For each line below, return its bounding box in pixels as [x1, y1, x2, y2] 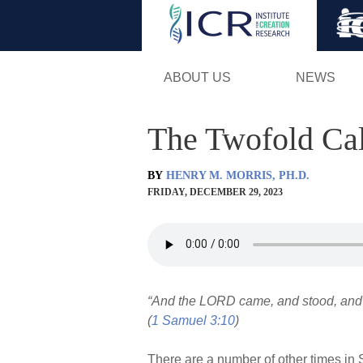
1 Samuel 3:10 [152, 313, 235, 327]
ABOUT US [163, 70, 231, 84]
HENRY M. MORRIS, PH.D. [166, 169, 310, 181]
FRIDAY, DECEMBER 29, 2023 [147, 186, 283, 198]
